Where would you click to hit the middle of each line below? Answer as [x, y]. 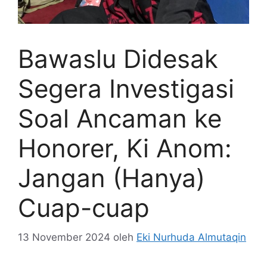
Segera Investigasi [126, 89]
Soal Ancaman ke [120, 119]
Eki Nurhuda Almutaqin [191, 237]
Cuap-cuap [84, 208]
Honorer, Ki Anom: [125, 148]
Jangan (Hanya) [111, 178]
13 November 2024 [64, 237]
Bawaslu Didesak [118, 59]
